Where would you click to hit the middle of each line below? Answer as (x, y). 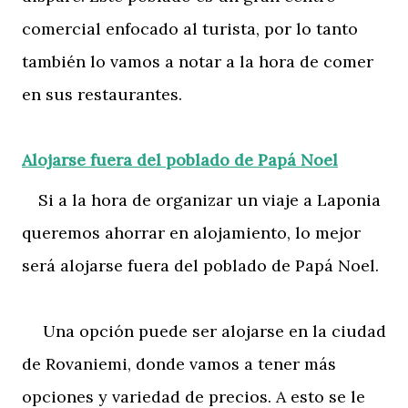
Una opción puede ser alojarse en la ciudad (204, 331)
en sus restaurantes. (102, 94)
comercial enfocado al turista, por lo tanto (190, 28)
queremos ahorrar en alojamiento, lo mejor (191, 232)
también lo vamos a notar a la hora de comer (198, 61)
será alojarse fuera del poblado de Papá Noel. (200, 265)
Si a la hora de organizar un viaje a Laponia (201, 199)
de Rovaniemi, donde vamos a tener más (179, 363)
